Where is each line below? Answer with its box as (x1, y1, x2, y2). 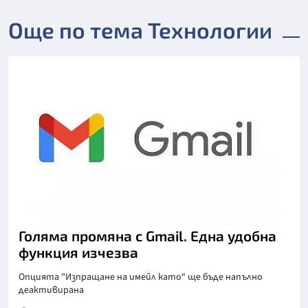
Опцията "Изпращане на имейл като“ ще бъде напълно (19, 269, 263, 284)
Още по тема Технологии (8, 16, 272, 43)
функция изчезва (19, 243, 138, 261)
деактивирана (19, 283, 84, 297)
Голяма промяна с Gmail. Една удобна (19, 226, 276, 244)
